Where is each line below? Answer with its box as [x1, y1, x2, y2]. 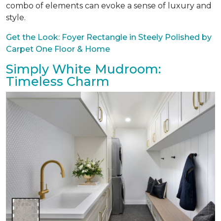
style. [6, 13, 26, 23]
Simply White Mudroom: [6, 62, 161, 77]
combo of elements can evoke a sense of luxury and [6, 1, 212, 11]
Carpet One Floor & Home [6, 44, 110, 54]
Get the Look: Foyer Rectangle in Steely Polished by [6, 33, 212, 42]
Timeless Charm [6, 74, 110, 89]
